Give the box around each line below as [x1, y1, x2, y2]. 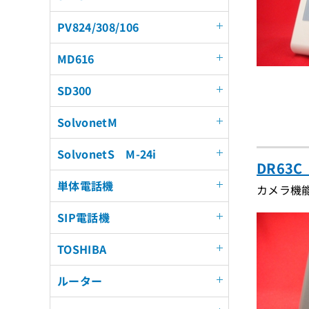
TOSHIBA [57, 241, 107, 257]
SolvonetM [57, 114, 117, 130]
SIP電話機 [57, 209, 110, 226]
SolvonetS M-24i [57, 146, 157, 162]
